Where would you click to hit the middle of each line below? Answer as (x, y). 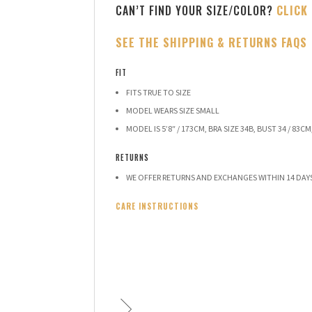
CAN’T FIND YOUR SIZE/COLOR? (196, 10)
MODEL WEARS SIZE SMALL (173, 110)
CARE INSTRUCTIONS (157, 206)
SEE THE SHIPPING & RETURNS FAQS (211, 42)
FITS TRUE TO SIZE (158, 92)
